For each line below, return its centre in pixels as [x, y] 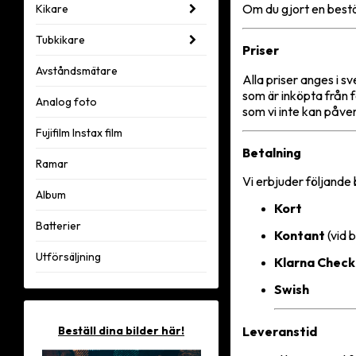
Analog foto [66, 102]
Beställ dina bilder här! [121, 331]
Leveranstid [280, 331]
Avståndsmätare [77, 71]
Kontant [300, 236]
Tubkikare [60, 40]
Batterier [58, 226]
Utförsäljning [68, 257]
